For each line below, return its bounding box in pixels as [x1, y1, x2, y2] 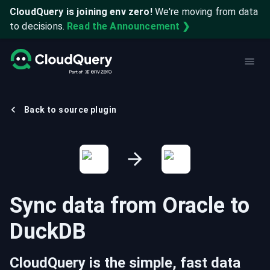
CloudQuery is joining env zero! [10, 6, 152, 17]
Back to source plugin [24, 105, 117, 115]
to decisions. [10, 20, 64, 32]
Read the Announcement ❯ [67, 20, 190, 32]
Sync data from [10, 193, 162, 218]
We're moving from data [154, 6, 259, 17]
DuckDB [10, 219, 86, 244]
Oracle [162, 193, 225, 218]
